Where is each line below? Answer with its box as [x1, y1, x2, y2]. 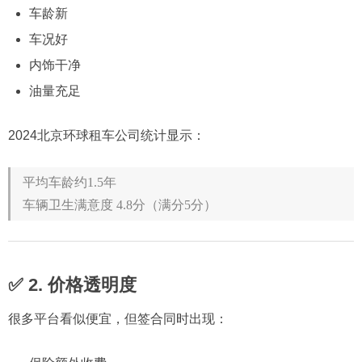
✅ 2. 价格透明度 [8, 275, 137, 296]
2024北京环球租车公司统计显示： [8, 128, 205, 143]
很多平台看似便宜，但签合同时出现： [8, 312, 228, 326]
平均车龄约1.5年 [23, 175, 116, 190]
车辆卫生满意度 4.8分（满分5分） [23, 198, 217, 213]
